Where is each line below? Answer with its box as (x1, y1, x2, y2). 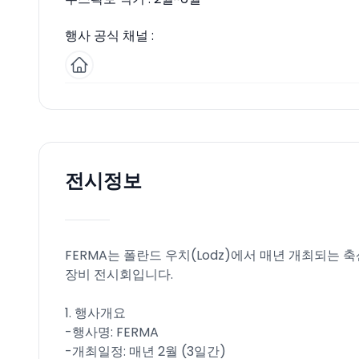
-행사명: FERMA (65, 323, 159, 341)
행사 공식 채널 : (65, 26, 154, 45)
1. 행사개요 (65, 304, 126, 322)
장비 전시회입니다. (65, 265, 173, 284)
